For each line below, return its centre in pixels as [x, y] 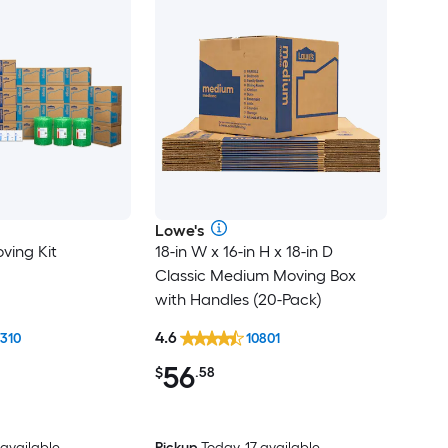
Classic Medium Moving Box [255, 275]
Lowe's [179, 230]
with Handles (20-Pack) [238, 299]
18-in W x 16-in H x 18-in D [243, 251]
